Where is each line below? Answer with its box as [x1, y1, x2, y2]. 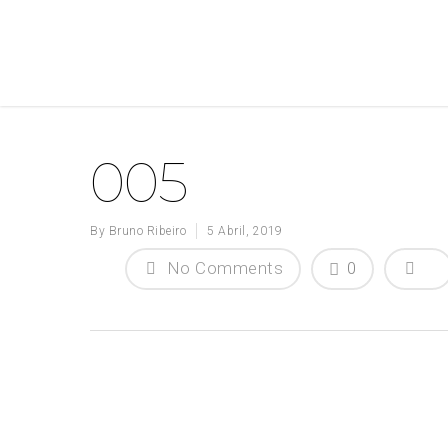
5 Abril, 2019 [207, 224, 283, 238]
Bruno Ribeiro [108, 224, 186, 238]
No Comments [162, 258, 283, 278]
